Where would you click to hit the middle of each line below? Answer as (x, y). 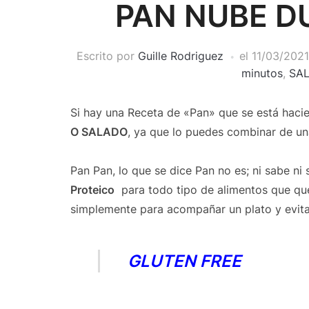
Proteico (92, 190)
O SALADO (99, 132)
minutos (262, 73)
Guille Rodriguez (180, 56)
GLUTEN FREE (185, 261)
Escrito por (107, 56)
